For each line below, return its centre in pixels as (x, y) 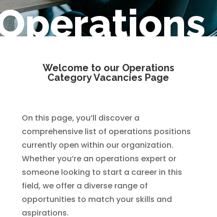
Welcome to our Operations (108, 68)
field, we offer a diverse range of (85, 186)
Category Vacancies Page (108, 77)
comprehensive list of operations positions (106, 131)
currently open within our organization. (97, 145)
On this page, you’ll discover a (80, 118)
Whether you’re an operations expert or (99, 158)
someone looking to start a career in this (102, 172)
